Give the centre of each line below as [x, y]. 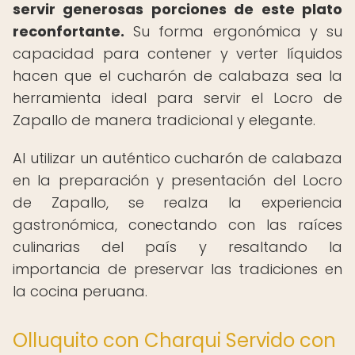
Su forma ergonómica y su [233, 31]
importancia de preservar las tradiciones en [177, 269]
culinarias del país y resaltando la [177, 247]
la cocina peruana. [80, 291]
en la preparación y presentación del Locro [177, 180]
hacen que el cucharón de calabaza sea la [177, 76]
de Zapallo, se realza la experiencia [177, 202]
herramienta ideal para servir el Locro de [177, 98]
